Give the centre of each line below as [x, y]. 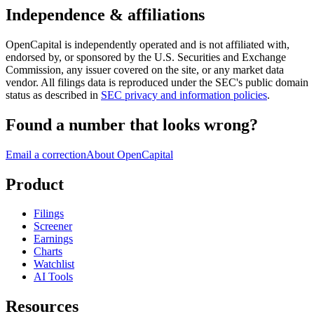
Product [35, 184]
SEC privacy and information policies [184, 95]
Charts [48, 252]
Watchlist [54, 264]
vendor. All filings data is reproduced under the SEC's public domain [157, 82]
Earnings [53, 239]
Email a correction [46, 154]
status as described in [52, 95]
